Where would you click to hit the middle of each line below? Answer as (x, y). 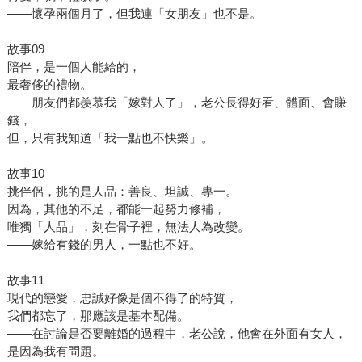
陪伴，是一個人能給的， (74, 67)
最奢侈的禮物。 (49, 85)
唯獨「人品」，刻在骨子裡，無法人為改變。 (128, 227)
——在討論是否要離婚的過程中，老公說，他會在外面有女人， (177, 334)
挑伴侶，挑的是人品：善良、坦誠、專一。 (122, 192)
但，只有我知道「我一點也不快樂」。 (110, 138)
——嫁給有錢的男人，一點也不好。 (104, 245)
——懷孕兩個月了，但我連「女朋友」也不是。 (134, 14)
